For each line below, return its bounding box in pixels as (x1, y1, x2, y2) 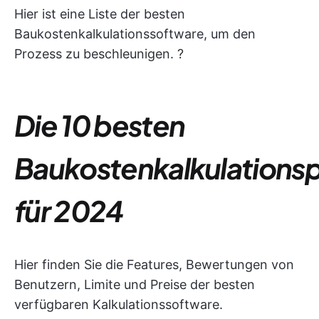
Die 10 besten (14, 107, 185, 143)
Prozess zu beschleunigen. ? (14, 46, 184, 61)
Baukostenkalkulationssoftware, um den (14, 26, 256, 41)
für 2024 (14, 192, 123, 229)
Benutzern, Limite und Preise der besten (14, 277, 255, 292)
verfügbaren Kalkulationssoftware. (14, 297, 223, 312)
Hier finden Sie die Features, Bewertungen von (14, 257, 294, 272)
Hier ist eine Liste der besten (14, 6, 185, 21)
